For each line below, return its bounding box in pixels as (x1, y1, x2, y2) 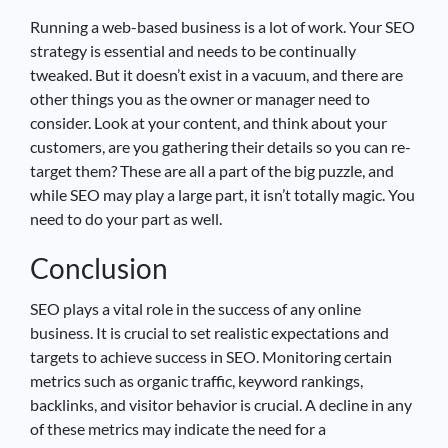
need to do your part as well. (30, 208, 222, 228)
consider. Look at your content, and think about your (30, 112, 387, 132)
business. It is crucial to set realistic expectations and (30, 322, 389, 342)
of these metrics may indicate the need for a (30, 418, 326, 438)
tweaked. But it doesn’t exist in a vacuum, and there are (30, 64, 403, 84)
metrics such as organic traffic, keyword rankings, (30, 370, 363, 390)
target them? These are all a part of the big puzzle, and (30, 160, 394, 180)
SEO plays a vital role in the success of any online (30, 298, 361, 318)
